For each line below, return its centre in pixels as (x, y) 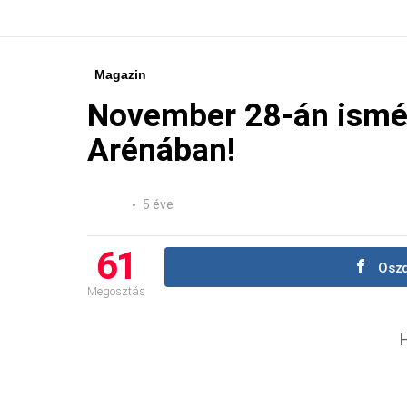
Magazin (120, 74)
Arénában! (161, 150)
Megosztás (116, 291)
